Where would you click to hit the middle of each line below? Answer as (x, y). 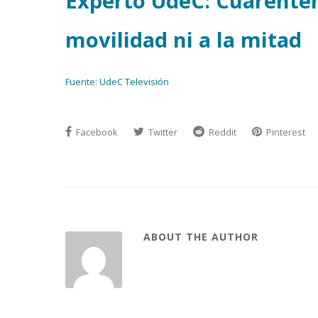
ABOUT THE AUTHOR (201, 237)
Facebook (96, 132)
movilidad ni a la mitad (183, 39)
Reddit (221, 132)
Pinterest (285, 132)
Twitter (162, 132)
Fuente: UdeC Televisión (117, 82)
